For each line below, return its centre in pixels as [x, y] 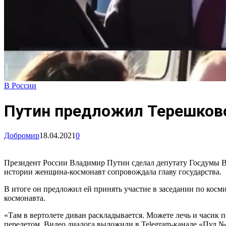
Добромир [22, 136]
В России [20, 86]
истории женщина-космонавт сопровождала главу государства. [113, 172]
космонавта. [25, 198]
